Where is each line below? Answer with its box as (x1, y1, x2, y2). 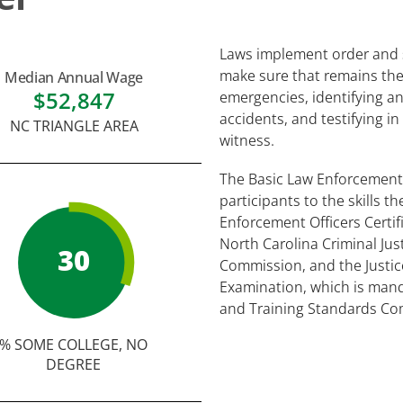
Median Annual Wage (4, 67, 144, 87)
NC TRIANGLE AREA (9, 116, 139, 136)
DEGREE (46, 354, 101, 374)
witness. (219, 130, 274, 150)
